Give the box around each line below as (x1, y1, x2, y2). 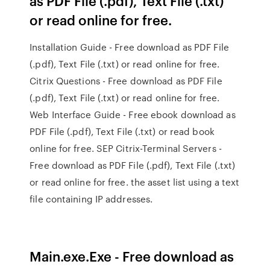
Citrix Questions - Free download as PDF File (30, 74, 222, 87)
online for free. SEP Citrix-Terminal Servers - (30, 142, 222, 155)
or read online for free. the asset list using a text (30, 175, 240, 189)
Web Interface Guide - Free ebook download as (30, 108, 236, 121)
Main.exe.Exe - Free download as (30, 246, 234, 265)
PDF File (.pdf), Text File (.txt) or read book (30, 125, 215, 138)
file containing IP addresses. (30, 192, 153, 206)
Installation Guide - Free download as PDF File (30, 40, 229, 54)
